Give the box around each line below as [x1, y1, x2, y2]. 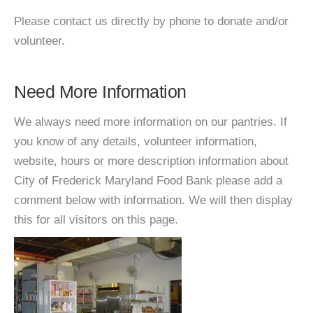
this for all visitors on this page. [14, 213, 178, 226]
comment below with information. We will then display [14, 194, 293, 207]
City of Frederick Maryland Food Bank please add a [14, 174, 282, 187]
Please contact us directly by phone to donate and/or [14, 15, 289, 28]
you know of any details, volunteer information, [14, 135, 257, 148]
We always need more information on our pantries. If [14, 115, 287, 129]
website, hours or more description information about [14, 154, 289, 168]
